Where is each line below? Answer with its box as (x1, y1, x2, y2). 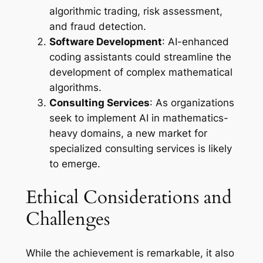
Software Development (49, 36, 162, 48)
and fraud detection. (49, 21, 146, 33)
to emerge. (49, 158, 100, 170)
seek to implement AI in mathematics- (49, 112, 228, 124)
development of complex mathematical (49, 66, 232, 79)
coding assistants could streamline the (49, 51, 231, 63)
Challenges (25, 206, 110, 231)
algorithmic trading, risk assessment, (49, 5, 222, 18)
